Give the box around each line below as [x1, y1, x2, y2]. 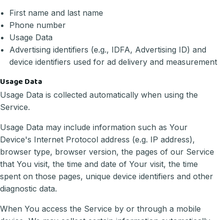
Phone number [9, 20, 66, 30]
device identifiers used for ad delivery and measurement [9, 57, 218, 67]
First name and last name [9, 8, 104, 18]
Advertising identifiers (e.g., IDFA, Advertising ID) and [9, 45, 207, 55]
